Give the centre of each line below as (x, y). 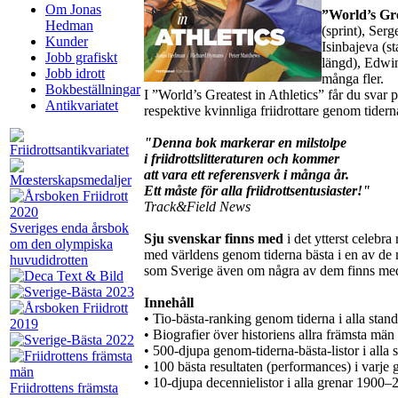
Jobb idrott (75, 73)
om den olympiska (61, 244)
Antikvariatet (82, 105)
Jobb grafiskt (81, 57)
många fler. (353, 78)
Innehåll (169, 302)
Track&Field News (197, 206)
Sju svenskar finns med (214, 238)
